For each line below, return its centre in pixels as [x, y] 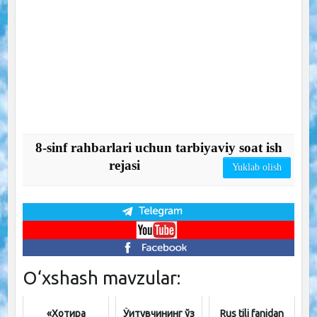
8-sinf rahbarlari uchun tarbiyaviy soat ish [158, 147]
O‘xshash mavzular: [101, 278]
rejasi [125, 165]
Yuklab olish [257, 167]
